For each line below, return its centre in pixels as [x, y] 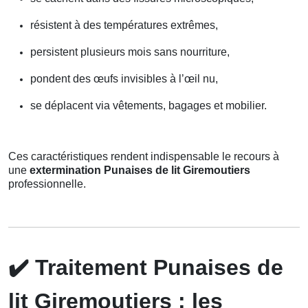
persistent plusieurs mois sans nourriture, [130, 52]
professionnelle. [47, 184]
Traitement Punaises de [156, 267]
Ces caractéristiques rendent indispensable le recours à [144, 156]
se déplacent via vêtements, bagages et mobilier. [148, 105]
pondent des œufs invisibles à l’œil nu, [124, 78]
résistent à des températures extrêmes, [124, 25]
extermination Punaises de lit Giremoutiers [140, 170]
